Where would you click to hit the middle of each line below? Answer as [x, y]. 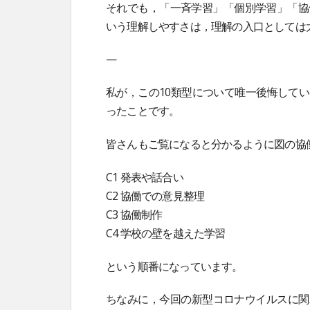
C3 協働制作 [134, 214]
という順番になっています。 [174, 266]
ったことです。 [143, 111]
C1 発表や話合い [145, 177]
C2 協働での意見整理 [155, 195]
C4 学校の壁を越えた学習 [166, 233]
